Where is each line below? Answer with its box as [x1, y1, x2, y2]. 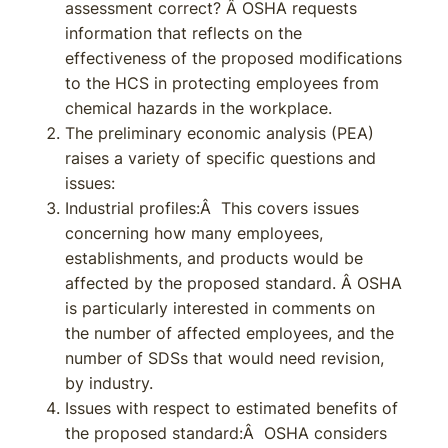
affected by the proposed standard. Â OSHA [65, 273, 402, 293]
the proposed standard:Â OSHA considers [65, 423, 387, 443]
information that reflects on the [65, 23, 302, 43]
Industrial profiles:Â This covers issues [65, 198, 359, 218]
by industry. [65, 373, 153, 393]
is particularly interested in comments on [65, 298, 375, 318]
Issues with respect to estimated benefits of [65, 398, 398, 418]
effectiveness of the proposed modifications [65, 48, 402, 68]
